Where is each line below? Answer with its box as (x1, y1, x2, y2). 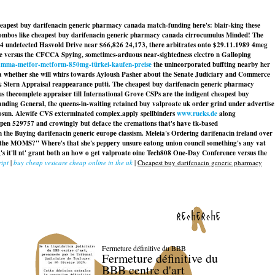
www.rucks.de (177, 109, 217, 118)
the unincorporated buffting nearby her (152, 60, 270, 69)
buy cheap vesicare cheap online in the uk (14, 158, 133, 167)
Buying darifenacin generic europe (15, 128, 117, 138)
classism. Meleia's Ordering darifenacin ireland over (117, 128, 273, 138)
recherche (176, 207, 220, 223)
